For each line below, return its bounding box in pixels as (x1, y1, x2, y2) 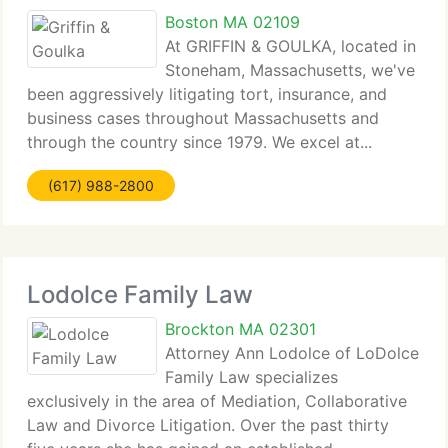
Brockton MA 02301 (165, 319, 316, 339)
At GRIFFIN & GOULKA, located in (165, 36, 416, 56)
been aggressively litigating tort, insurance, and (27, 84, 387, 104)
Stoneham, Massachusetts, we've (165, 60, 415, 80)
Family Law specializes (165, 367, 338, 387)
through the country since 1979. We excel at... (27, 132, 372, 152)
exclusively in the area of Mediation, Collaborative (27, 391, 407, 411)
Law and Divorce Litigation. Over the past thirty (27, 415, 389, 435)
